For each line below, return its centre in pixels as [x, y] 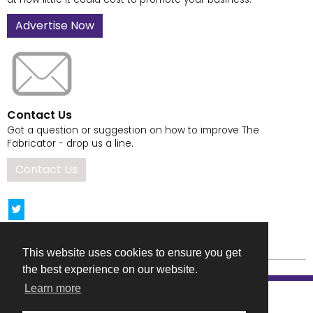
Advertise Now [55, 26]
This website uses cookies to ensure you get [132, 253]
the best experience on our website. [110, 270]
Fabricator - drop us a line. [70, 144]
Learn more [53, 289]
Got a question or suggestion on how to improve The [133, 131]
